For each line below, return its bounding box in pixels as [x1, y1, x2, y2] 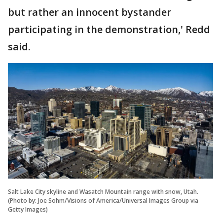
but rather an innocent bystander [8, 5, 171, 19]
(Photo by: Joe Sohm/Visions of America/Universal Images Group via [8, 196, 198, 205]
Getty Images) [8, 205, 48, 214]
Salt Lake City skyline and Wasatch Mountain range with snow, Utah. [8, 187, 198, 196]
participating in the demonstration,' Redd [8, 23, 210, 36]
